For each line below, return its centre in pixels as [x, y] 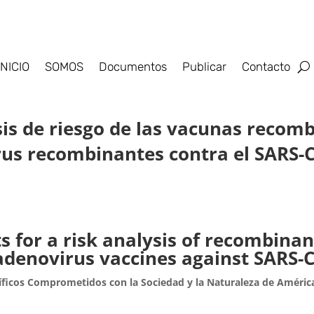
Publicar [204, 67]
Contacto [266, 67]
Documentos [132, 67]
